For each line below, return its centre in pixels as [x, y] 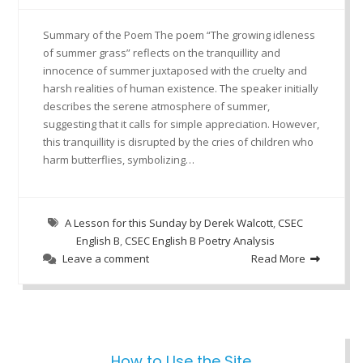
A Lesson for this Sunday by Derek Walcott [169, 222]
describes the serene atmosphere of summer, [156, 106]
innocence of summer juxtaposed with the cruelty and [175, 70]
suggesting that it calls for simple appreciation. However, [181, 124]
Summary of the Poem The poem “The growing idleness [179, 34]
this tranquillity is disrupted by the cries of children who [178, 141]
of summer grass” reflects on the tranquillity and [161, 52]
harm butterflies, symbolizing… [118, 159]
